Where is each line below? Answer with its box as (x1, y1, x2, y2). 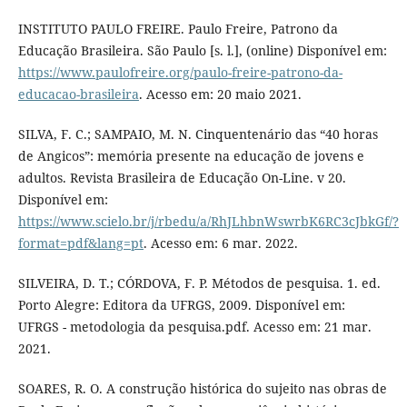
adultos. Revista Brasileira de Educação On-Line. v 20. (17, 169, 346, 187)
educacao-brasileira (17, 85, 139, 104)
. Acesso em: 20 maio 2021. (138, 85, 302, 104)
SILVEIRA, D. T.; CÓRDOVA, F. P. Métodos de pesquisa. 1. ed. (17, 274, 381, 293)
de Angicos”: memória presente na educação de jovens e (17, 147, 364, 165)
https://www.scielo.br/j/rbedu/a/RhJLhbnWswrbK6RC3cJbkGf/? (17, 213, 399, 231)
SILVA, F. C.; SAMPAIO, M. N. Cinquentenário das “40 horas (17, 125, 378, 144)
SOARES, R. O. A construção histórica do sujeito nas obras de (17, 380, 387, 398)
